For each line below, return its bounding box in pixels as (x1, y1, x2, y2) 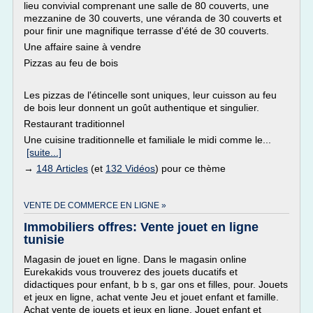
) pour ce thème (155, 163, 226, 174)
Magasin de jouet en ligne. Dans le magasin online (24, 254, 247, 265)
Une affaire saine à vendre (24, 41, 141, 52)
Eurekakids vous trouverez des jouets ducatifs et (24, 266, 238, 277)
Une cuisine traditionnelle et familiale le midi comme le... (24, 134, 271, 145)
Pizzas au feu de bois (24, 57, 118, 68)
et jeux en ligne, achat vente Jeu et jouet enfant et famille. (24, 291, 279, 303)
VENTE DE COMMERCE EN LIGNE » (24, 201, 166, 210)
